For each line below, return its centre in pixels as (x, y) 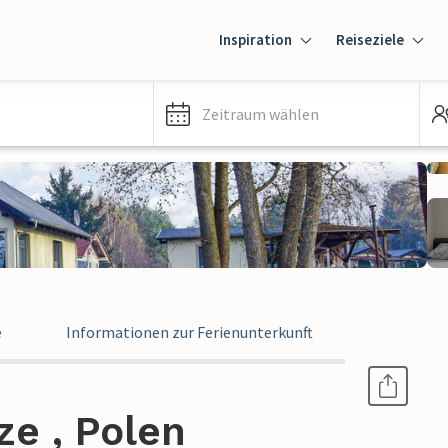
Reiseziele (370, 39)
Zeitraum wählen (260, 114)
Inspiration (255, 39)
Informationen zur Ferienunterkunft (189, 332)
